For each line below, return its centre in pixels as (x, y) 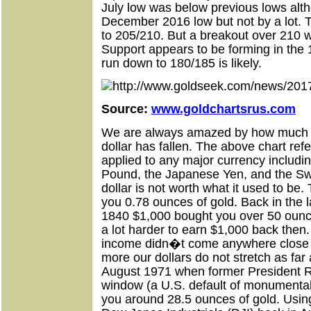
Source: (126, 109)
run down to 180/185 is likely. (182, 63)
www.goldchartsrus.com (224, 109)
